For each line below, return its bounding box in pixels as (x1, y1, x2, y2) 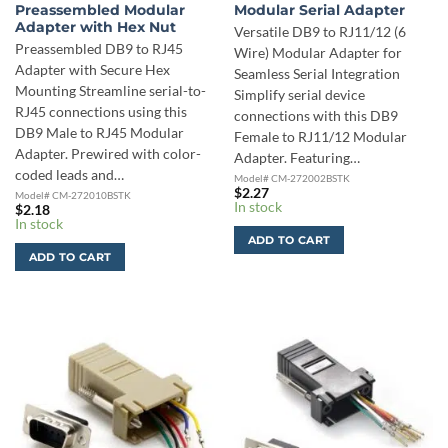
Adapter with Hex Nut (14, 18, 176, 35)
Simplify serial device (233, 86, 365, 103)
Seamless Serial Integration (233, 65, 400, 82)
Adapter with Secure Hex (14, 61, 170, 78)
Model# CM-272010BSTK (14, 188, 131, 201)
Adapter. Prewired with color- (14, 145, 201, 162)
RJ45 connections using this (14, 103, 187, 120)
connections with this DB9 (233, 107, 398, 124)
